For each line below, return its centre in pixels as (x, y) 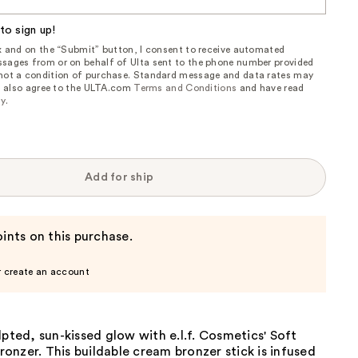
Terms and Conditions (185, 88)
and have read (270, 88)
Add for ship (119, 177)
